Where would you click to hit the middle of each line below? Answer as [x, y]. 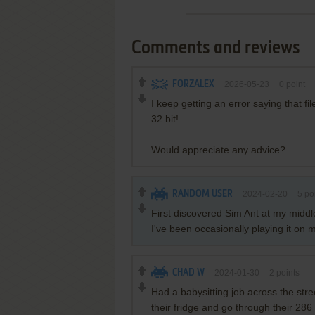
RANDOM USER [202, 194]
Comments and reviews [216, 49]
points [287, 273]
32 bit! [165, 119]
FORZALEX [193, 84]
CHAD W [188, 273]
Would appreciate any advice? [218, 150]
